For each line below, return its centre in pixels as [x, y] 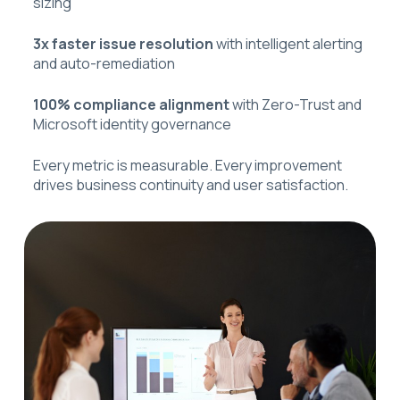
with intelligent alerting [287, 44]
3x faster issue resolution [123, 44]
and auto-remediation [104, 64]
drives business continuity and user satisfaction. [190, 185]
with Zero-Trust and [295, 105]
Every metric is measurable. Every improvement [187, 166]
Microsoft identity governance [132, 125]
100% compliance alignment [131, 105]
